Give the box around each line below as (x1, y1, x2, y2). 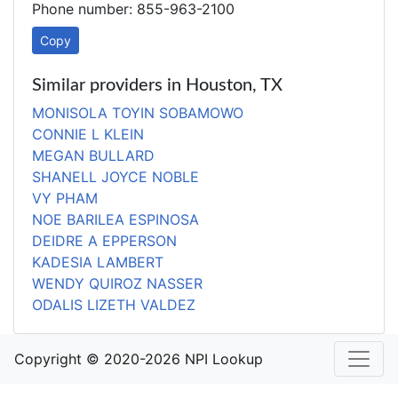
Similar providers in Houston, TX (32, 76, 283, 94)
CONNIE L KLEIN (32, 125, 144, 143)
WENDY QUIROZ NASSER (32, 275, 203, 292)
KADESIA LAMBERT (32, 253, 163, 271)
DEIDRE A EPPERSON (32, 232, 177, 250)
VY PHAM (32, 189, 98, 207)
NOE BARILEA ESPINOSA (32, 211, 199, 228)
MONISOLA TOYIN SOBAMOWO (32, 104, 243, 122)
